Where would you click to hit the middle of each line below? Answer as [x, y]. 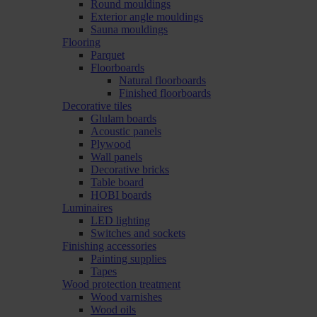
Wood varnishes [126, 297]
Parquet [108, 55]
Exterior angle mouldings [147, 17]
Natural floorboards [162, 80]
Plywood [111, 144]
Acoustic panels [126, 131]
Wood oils [113, 310]
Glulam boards [123, 119]
